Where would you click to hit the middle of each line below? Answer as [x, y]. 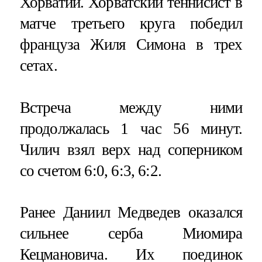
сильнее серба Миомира [131, 233]
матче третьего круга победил [131, 24]
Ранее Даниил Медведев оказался [131, 212]
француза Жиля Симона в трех [131, 45]
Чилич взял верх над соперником [131, 149]
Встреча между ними [131, 107]
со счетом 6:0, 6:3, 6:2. [91, 170]
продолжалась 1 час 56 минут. [131, 128]
